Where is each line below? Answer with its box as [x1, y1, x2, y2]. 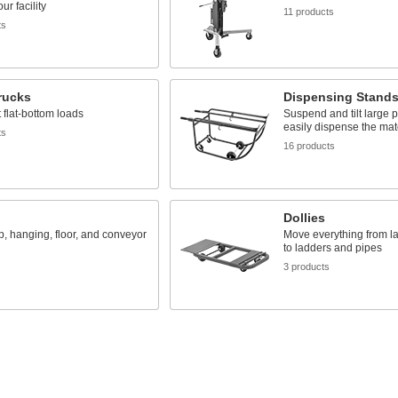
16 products [283, 140, 335, 151]
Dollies [283, 211, 325, 225]
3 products [283, 261, 330, 272]
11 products [283, 6, 334, 17]
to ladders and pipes [283, 242, 382, 254]
